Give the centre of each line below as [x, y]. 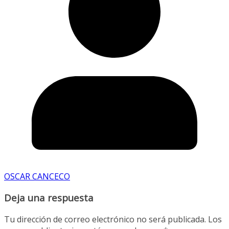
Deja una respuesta [49, 198]
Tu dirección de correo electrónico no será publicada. [105, 219]
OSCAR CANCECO [37, 176]
